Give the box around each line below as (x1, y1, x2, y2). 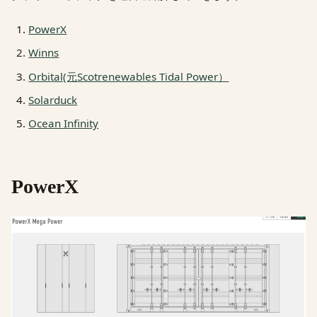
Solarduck (28, 92, 78, 107)
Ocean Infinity (28, 115, 99, 130)
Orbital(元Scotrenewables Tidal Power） (28, 69, 229, 83)
